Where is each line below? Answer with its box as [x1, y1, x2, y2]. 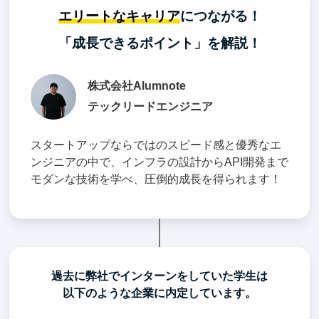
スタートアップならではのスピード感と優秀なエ [30, 138, 281, 151]
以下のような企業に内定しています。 [63, 286, 256, 299]
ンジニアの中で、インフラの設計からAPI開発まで [30, 155, 288, 168]
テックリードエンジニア [87, 100, 213, 113]
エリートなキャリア [58, 8, 180, 23]
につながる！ [179, 8, 261, 23]
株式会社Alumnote [87, 80, 186, 93]
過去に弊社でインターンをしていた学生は [51, 269, 268, 282]
